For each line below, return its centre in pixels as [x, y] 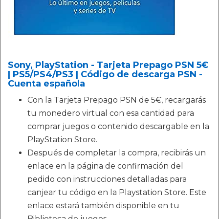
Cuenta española [46, 84]
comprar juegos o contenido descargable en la [118, 126]
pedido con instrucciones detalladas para [107, 179]
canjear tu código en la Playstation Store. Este [117, 192]
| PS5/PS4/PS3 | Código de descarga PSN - [105, 74]
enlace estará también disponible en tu [103, 206]
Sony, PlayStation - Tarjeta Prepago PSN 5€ [108, 65]
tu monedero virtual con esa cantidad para [111, 113]
